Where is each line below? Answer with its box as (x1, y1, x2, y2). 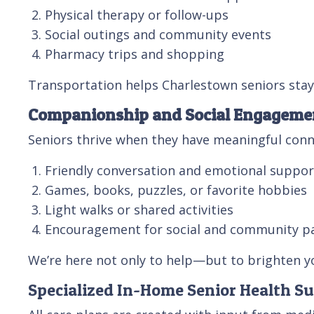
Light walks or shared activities (45, 200, 233, 218)
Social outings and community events (45, 25, 271, 43)
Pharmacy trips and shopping (45, 45, 224, 62)
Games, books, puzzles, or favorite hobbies (45, 181, 307, 198)
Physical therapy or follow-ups (45, 6, 228, 23)
